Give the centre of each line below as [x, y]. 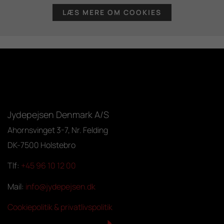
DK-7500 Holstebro [41, 145]
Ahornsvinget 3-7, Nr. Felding [58, 130]
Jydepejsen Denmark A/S [58, 114]
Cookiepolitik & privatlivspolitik [60, 207]
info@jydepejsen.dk [60, 186]
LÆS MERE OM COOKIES [112, 12]
